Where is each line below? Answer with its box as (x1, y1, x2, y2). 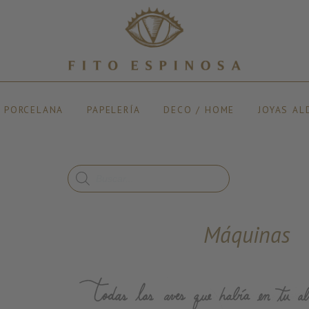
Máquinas (203, 220, 290, 249)
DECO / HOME (163, 103, 235, 116)
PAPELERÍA (87, 103, 141, 116)
